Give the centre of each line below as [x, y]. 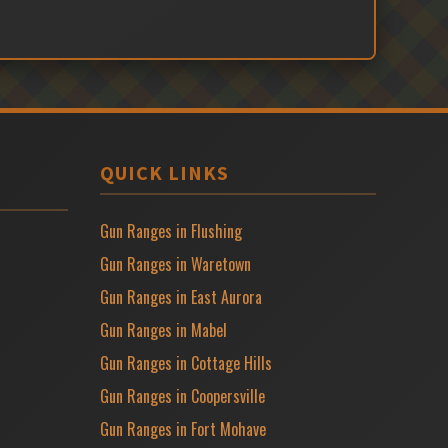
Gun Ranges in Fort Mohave [183, 429]
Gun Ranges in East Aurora [181, 297]
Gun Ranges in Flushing [171, 231]
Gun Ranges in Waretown [175, 264]
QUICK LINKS [164, 172]
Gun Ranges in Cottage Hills [186, 363]
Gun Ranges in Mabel [163, 330]
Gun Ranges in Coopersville [182, 396]
